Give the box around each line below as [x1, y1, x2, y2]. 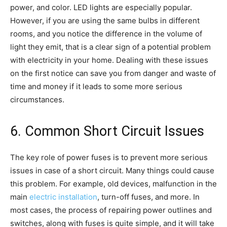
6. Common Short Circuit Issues [10, 123, 204, 139]
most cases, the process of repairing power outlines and [10, 205, 212, 215]
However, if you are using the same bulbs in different [10, 15, 200, 25]
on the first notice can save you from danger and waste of [10, 68, 216, 78]
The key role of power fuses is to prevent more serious [10, 152, 208, 162]
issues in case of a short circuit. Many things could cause [10, 165, 214, 175]
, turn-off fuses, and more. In [97, 192, 200, 202]
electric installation [29, 192, 97, 202]
